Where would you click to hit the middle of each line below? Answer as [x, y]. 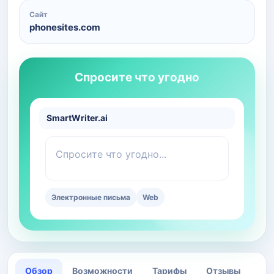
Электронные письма [91, 197]
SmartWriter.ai [77, 117]
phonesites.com [65, 27]
